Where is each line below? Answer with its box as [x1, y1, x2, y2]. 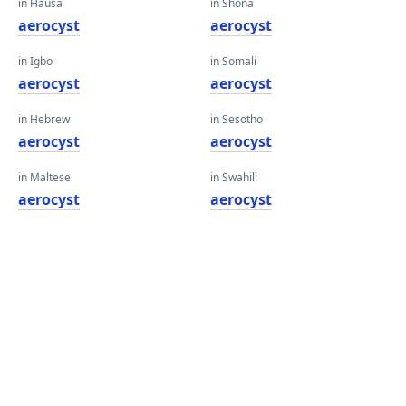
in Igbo [18, 53, 53, 69]
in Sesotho [210, 111, 263, 127]
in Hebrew [18, 111, 70, 127]
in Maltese [18, 169, 71, 185]
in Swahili [210, 169, 257, 185]
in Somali [210, 53, 256, 69]
